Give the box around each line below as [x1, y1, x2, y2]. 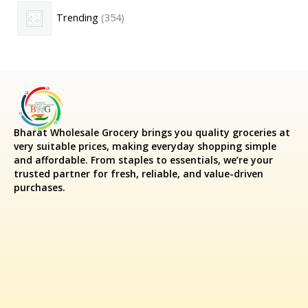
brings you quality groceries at [139, 126, 290, 140]
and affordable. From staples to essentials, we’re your [14, 153, 273, 167]
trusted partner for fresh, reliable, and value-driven [14, 167, 263, 181]
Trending [56, 10, 99, 24]
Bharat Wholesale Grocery [14, 126, 139, 140]
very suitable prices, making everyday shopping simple [14, 140, 276, 153]
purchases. [14, 181, 65, 195]
